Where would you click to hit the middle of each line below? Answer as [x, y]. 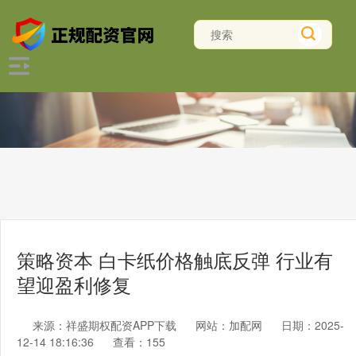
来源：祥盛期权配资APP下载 [106, 325]
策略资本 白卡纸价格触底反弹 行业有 [175, 260]
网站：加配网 [229, 325]
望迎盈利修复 [74, 284]
